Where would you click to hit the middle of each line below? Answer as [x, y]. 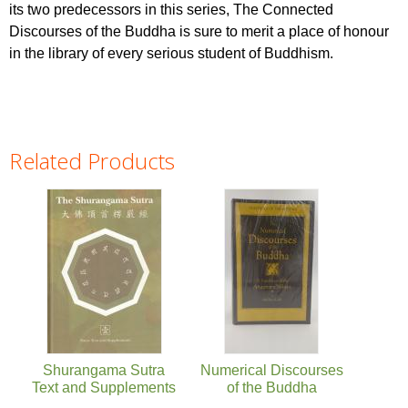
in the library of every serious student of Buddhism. [171, 53]
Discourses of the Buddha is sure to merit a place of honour [199, 31]
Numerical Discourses [271, 370]
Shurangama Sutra [104, 370]
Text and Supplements [104, 387]
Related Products [92, 160]
